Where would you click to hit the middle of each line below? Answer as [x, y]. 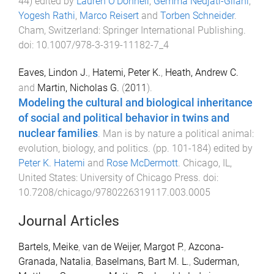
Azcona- [206, 246]
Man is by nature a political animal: [178, 133]
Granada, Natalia [55, 261]
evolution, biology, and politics [83, 148]
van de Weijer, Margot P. [133, 246]
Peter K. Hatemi [52, 163]
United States [47, 177]
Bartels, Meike [48, 246]
